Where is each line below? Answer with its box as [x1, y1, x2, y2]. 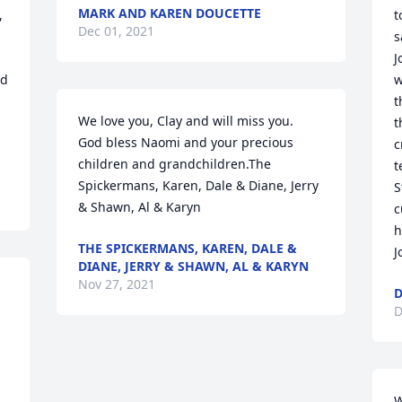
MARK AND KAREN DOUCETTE [78, 4, 262, 22]
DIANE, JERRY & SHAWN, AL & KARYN [78, 258, 310, 275]
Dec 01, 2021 [78, 22, 155, 39]
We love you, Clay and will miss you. [78, 112, 294, 129]
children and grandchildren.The [78, 155, 272, 172]
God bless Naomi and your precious [78, 134, 294, 151]
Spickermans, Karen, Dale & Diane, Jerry [78, 177, 319, 194]
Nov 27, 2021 [78, 275, 156, 293]
